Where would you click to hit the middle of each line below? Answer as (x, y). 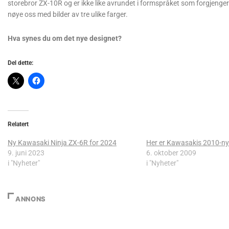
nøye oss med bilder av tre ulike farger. (68, 14)
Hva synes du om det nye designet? (65, 38)
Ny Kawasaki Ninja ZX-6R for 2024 (62, 143)
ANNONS (31, 199)
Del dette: (20, 63)
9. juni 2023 (26, 153)
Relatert (18, 124)
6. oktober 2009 (171, 153)
